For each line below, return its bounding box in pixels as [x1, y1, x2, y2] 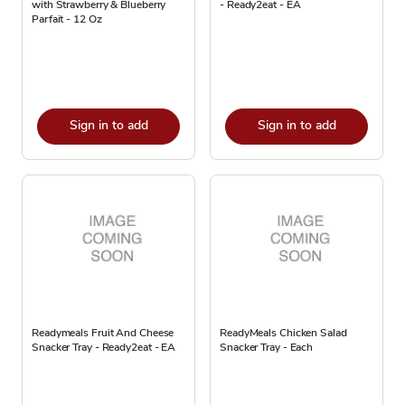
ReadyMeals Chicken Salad [220, 325, 347, 340]
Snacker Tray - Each [220, 340, 314, 354]
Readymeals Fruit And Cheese [32, 325, 174, 340]
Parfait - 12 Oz [32, 12, 102, 26]
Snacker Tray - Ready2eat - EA [32, 340, 176, 354]
